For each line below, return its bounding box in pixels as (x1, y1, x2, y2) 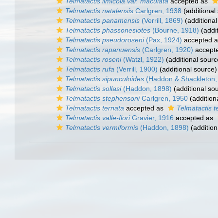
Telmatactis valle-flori (65, 114, 130, 122)
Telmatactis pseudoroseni (65, 36, 144, 44)
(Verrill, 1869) (140, 17, 183, 24)
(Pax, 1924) (144, 36, 182, 44)
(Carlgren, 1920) (140, 46, 193, 54)
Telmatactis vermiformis (65, 124, 138, 131)
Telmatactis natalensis (65, 7, 133, 15)
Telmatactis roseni (65, 55, 121, 63)
